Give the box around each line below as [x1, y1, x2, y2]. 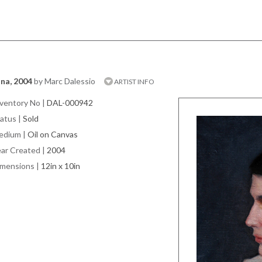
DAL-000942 [47, 98, 93, 108]
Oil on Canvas [27, 129, 78, 139]
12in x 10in [41, 161, 80, 171]
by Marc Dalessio [34, 76, 95, 86]
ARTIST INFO [113, 77, 154, 86]
